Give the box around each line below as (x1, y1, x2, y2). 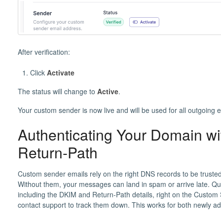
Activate (46, 67, 74, 77)
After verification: (17, 46, 70, 57)
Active (97, 86, 118, 96)
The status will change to (17, 86, 97, 96)
